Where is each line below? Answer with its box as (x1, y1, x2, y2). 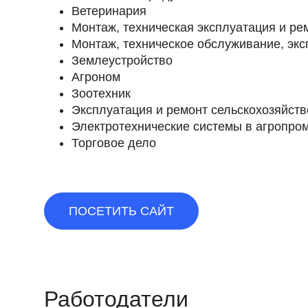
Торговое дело (71, 135, 156, 150)
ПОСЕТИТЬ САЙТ (69, 203, 174, 218)
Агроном (71, 69, 120, 84)
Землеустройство (71, 53, 173, 67)
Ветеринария (71, 3, 146, 18)
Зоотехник (71, 86, 131, 100)
